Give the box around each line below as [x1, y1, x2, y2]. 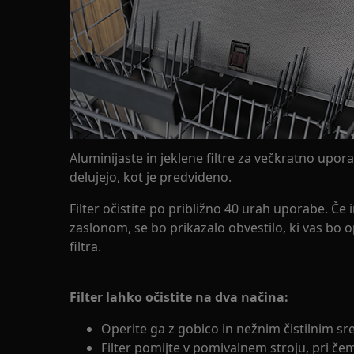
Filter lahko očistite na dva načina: [70, 288, 288, 306]
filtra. [70, 237, 101, 255]
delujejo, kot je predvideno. [70, 168, 232, 186]
